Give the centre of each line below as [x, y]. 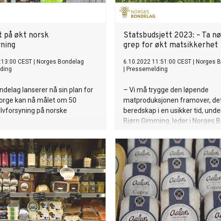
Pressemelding [147, 69]
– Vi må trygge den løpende [166, 90]
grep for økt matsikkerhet [171, 45]
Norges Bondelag [60, 62]
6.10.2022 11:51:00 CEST [157, 62]
